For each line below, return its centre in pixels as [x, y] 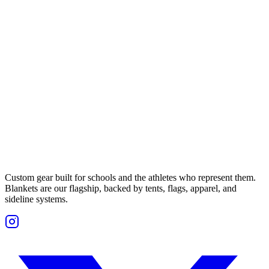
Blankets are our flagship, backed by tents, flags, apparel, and [121, 189]
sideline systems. [36, 199]
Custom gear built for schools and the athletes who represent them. [130, 178]
